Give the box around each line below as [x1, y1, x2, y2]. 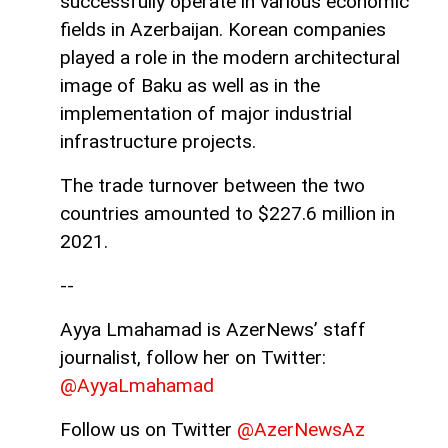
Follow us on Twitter [60, 417, 237, 441]
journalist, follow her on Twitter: [60, 345, 326, 369]
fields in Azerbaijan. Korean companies [60, 17, 386, 41]
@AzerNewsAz [237, 417, 365, 441]
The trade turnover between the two [60, 173, 365, 197]
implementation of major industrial [60, 101, 352, 125]
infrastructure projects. [60, 129, 256, 153]
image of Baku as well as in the [60, 73, 320, 97]
